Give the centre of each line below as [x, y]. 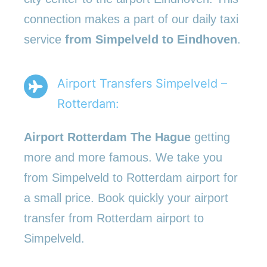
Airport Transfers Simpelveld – [142, 83]
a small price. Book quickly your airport [126, 198]
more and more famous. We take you [123, 157]
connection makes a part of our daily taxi [131, 19]
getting [212, 137]
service [44, 39]
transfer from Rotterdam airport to [114, 218]
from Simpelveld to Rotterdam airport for [131, 177]
